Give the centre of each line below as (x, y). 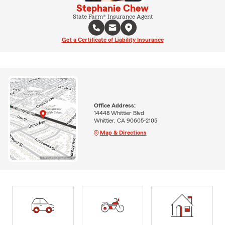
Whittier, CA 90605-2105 (125, 120)
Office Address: (115, 105)
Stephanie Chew (113, 8)
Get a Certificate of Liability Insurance (113, 39)
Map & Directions (123, 132)
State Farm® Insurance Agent (113, 16)
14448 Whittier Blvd (119, 113)
